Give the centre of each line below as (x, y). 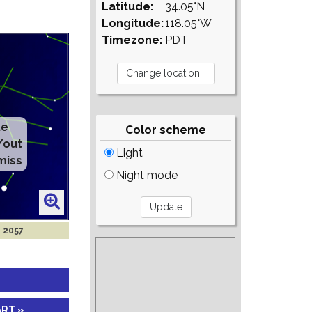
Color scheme (166, 130)
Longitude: (133, 23)
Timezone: (132, 40)
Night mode (146, 175)
